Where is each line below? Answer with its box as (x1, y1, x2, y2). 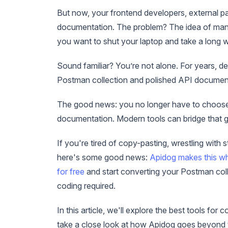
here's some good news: (57, 152, 150, 162)
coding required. (57, 180, 116, 191)
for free (57, 166, 84, 177)
